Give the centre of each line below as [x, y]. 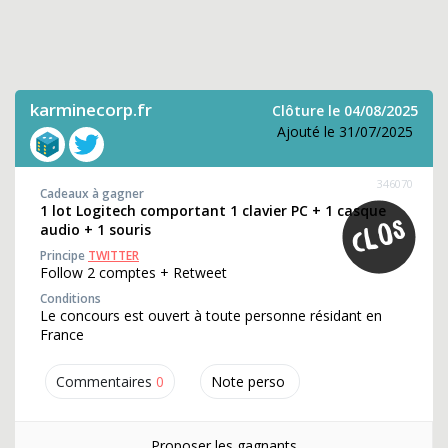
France [62, 334]
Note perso [248, 381]
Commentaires [104, 381]
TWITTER [113, 255]
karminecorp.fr [91, 109]
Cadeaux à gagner [92, 193]
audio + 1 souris [95, 229]
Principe [64, 255]
